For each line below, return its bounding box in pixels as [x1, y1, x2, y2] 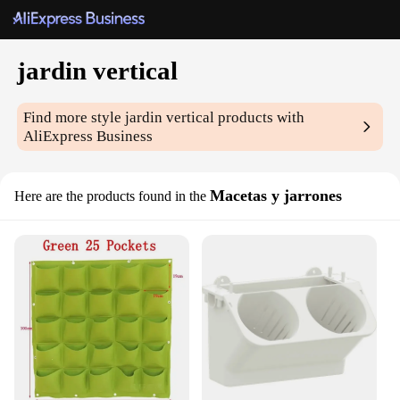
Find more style [23, 109, 126, 127]
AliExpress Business [23, 128, 154, 146]
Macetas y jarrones [210, 187, 342, 205]
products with [214, 109, 305, 127]
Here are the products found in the [14, 188, 206, 204]
